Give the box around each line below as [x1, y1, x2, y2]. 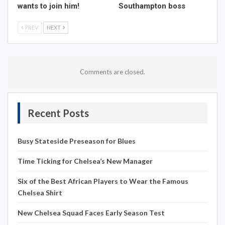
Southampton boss [119, 2, 185, 11]
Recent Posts [28, 107, 89, 120]
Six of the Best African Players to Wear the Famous [18, 177, 188, 186]
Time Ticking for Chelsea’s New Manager [18, 157, 153, 166]
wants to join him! [18, 2, 79, 11]
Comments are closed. [80, 68, 145, 76]
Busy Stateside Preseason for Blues [18, 137, 136, 146]
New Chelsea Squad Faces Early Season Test [18, 208, 165, 217]
